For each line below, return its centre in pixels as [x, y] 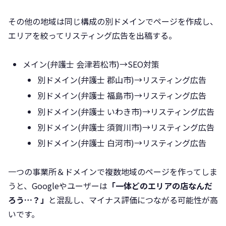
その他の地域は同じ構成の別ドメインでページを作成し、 [113, 21]
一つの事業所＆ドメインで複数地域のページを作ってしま [113, 171]
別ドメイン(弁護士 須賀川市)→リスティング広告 [126, 127]
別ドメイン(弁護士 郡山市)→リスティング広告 [122, 80]
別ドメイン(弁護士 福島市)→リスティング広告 [122, 96]
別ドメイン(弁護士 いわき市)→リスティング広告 [126, 111]
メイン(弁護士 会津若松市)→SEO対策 [91, 64]
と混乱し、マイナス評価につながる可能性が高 [133, 200]
